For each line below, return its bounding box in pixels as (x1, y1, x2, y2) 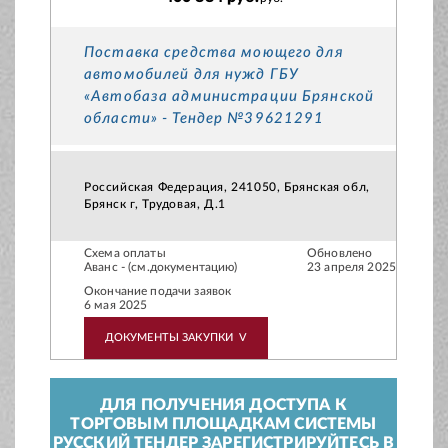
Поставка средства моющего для (84, 45, 344, 61)
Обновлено (307, 247, 373, 260)
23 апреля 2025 (307, 261, 396, 274)
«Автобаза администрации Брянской (84, 89, 374, 105)
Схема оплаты (84, 247, 166, 260)
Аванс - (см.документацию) (84, 261, 238, 274)
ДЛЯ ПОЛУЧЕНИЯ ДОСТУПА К (100, 397, 347, 414)
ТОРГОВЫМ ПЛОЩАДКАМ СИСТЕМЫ (70, 416, 377, 433)
